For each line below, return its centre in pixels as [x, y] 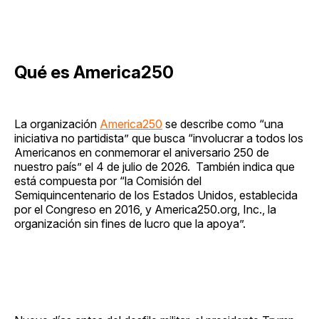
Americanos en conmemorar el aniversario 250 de [142, 152]
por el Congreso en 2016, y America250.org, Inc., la [145, 209]
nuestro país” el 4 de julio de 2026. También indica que [155, 166]
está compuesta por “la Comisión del [108, 181]
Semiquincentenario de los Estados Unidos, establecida [156, 195]
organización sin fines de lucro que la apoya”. [130, 223]
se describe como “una [223, 124]
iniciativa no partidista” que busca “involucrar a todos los [159, 138]
